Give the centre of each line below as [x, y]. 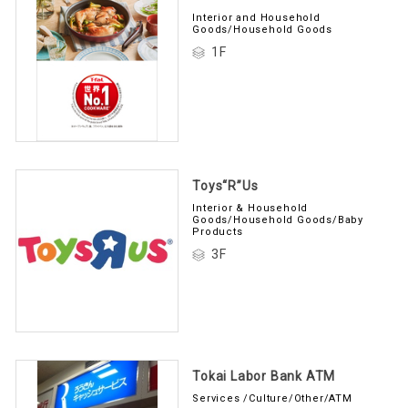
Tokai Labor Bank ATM [264, 376]
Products [218, 231]
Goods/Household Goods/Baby [278, 219]
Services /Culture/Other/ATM [272, 398]
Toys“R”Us [225, 185]
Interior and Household [256, 17]
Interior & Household [250, 208]
